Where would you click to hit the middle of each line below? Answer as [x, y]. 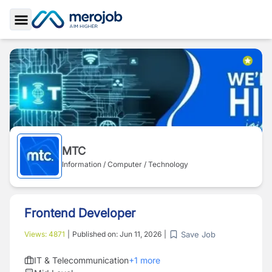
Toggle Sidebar [55, 34]
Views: [36, 234]
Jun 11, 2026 [141, 234]
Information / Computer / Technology [125, 164]
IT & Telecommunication [81, 260]
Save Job [198, 234]
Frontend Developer [80, 213]
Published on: [96, 234]
